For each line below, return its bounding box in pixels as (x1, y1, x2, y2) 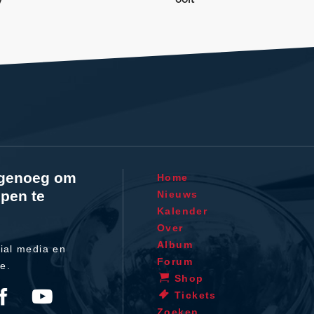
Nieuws (157, 188, 198, 200)
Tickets (175, 289, 217, 301)
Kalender (157, 205, 208, 217)
